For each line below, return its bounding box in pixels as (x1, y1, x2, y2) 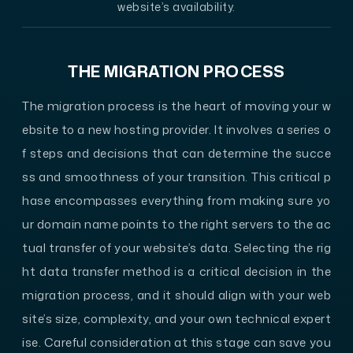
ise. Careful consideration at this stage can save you (22, 333, 331, 351)
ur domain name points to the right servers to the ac (22, 215, 331, 232)
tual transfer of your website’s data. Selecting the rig (22, 239, 331, 256)
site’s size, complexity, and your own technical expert (22, 310, 331, 327)
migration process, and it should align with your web (22, 286, 331, 303)
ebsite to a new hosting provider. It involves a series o (22, 121, 331, 138)
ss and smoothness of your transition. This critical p (22, 168, 331, 185)
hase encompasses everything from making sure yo (22, 191, 331, 209)
